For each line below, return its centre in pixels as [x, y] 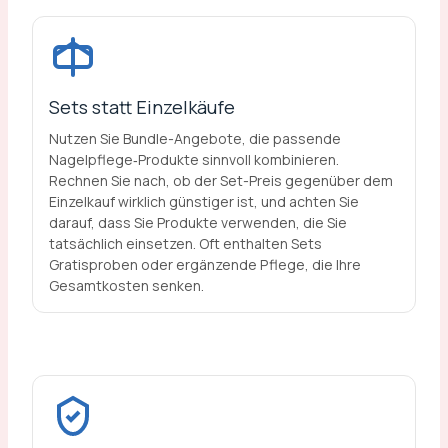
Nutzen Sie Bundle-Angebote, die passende [194, 138]
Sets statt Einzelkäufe [141, 106]
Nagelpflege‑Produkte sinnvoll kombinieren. [193, 159]
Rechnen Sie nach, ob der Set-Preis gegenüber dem [220, 180]
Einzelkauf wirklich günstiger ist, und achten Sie [203, 201]
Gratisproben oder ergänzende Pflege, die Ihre [204, 264]
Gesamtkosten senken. [126, 285]
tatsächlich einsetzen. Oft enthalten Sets [185, 243]
